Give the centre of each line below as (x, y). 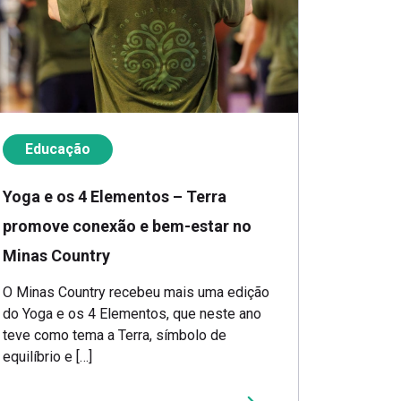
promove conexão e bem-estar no (127, 226)
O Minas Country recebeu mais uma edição (136, 293)
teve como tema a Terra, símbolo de (115, 336)
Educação (58, 149)
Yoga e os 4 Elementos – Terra (115, 197)
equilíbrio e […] (47, 357)
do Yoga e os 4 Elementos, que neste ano (132, 314)
